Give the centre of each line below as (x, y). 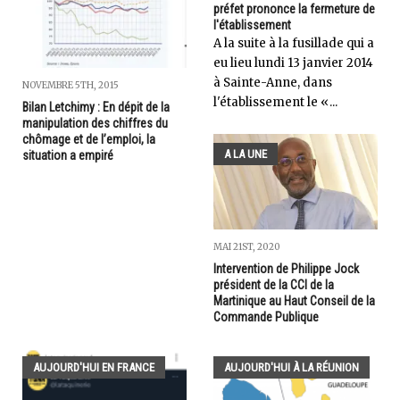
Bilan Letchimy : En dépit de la (96, 108)
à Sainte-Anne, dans (273, 82)
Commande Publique (266, 317)
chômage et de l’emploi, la (89, 140)
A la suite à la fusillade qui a (294, 43)
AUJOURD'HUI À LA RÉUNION (292, 368)
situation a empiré (68, 156)
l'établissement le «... (275, 102)
